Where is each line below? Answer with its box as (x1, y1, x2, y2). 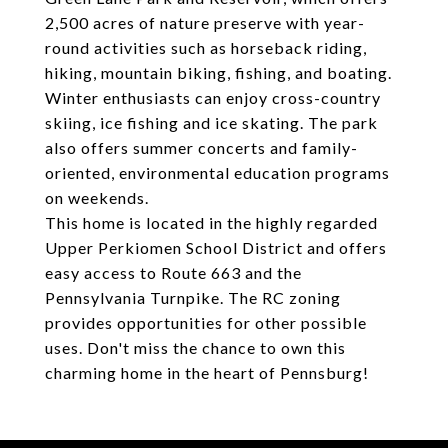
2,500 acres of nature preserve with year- (45, 13, 365, 32)
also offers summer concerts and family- (45, 138, 358, 157)
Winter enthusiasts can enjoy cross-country (45, 88, 381, 107)
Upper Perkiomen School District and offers (45, 238, 387, 257)
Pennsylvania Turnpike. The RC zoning (45, 288, 341, 307)
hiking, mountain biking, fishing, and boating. (45, 63, 392, 82)
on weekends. (45, 188, 149, 207)
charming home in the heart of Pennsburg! (45, 363, 369, 382)
